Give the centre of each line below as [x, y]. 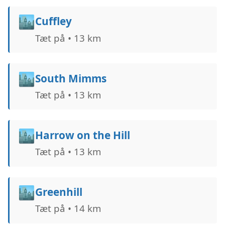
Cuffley [53, 21]
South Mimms [71, 78]
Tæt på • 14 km [68, 208]
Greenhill [59, 192]
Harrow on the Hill [82, 135]
